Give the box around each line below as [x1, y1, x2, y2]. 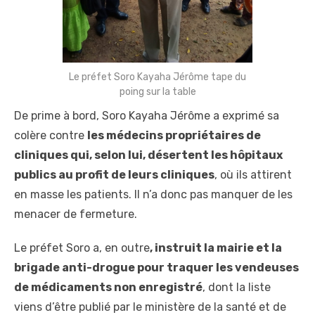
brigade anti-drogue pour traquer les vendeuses [14, 260, 299, 274]
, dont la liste [202, 280, 271, 294]
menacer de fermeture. [14, 207, 137, 221]
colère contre [14, 128, 87, 142]
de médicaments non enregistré [14, 280, 202, 294]
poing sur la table [119, 85, 196, 98]
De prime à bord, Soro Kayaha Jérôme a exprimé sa [14, 108, 279, 122]
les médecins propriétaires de [87, 128, 261, 142]
